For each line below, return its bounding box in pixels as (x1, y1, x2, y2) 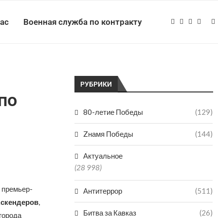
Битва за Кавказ (83, 208, 137, 217)
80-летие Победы (83, 108, 144, 116)
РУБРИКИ (80, 80, 112, 88)
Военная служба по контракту (23, 17, 142, 27)
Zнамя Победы (83, 129, 134, 138)
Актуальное (83, 151, 123, 160)
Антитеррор (83, 186, 123, 195)
